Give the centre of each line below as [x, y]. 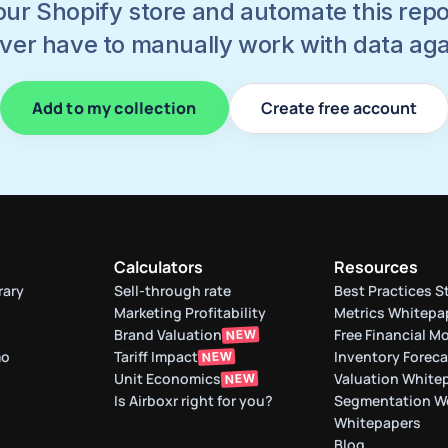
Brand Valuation [168, 334]
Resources [376, 267]
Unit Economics [167, 378]
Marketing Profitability [190, 312]
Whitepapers [377, 422]
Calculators [158, 267]
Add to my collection [114, 107]
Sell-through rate [174, 290]
